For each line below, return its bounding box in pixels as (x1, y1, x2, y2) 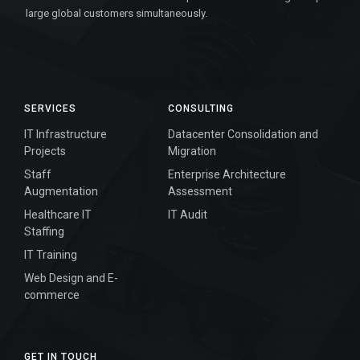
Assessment (168, 184, 233, 198)
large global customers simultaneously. (26, 6, 210, 19)
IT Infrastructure (24, 127, 107, 141)
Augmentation (24, 184, 98, 198)
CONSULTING (168, 102, 235, 114)
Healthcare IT (24, 207, 92, 221)
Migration (168, 144, 217, 157)
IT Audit (168, 207, 208, 221)
